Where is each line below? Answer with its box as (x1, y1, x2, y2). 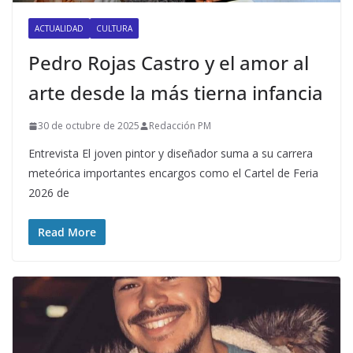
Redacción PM (149, 119, 211, 133)
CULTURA (96, 23, 132, 35)
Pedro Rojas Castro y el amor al (28, 50, 309, 76)
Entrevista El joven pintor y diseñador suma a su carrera (28, 146, 313, 162)
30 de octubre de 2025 (38, 119, 139, 133)
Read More (38, 225, 96, 240)
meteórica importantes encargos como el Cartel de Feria (28, 165, 318, 181)
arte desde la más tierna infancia (28, 80, 323, 106)
